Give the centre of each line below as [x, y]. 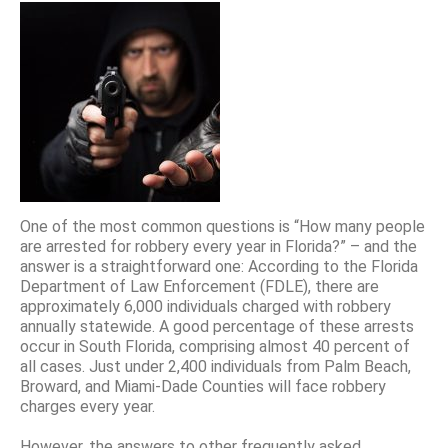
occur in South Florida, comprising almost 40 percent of [215, 346]
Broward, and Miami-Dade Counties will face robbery [203, 386]
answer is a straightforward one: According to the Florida [219, 266]
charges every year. [87, 406]
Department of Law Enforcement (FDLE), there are [199, 286]
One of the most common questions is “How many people [222, 226]
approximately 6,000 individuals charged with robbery [205, 306]
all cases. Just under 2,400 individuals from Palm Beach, [215, 366]
